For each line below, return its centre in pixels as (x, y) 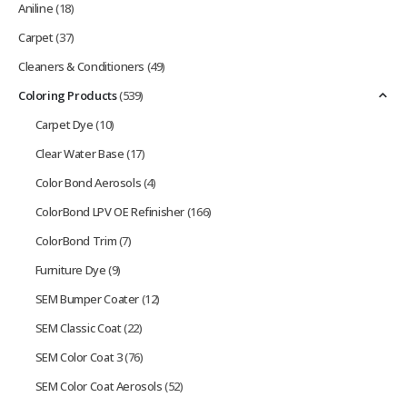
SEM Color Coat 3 (79, 357)
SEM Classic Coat (78, 328)
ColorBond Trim (76, 240)
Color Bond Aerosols (88, 182)
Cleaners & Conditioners (82, 66)
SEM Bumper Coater (87, 298)
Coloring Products (68, 95)
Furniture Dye (70, 269)
